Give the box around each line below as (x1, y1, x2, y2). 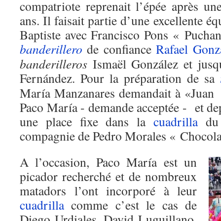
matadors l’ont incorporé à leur (20, 182, 197, 199)
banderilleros (20, 55, 87, 72)
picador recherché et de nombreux (20, 168, 197, 184)
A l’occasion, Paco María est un (20, 153, 197, 170)
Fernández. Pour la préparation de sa (20, 70, 220, 86)
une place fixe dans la (20, 113, 153, 130)
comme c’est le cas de (64, 196, 197, 213)
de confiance (82, 40, 156, 57)
